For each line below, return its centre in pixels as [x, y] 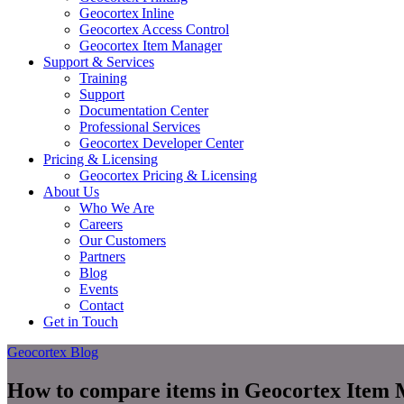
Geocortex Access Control [154, 29]
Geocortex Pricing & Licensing [168, 175]
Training [103, 78]
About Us [71, 192]
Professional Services [140, 127]
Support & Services [99, 62]
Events [99, 289]
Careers [101, 224]
